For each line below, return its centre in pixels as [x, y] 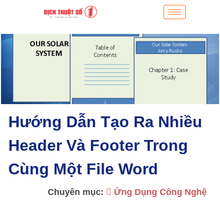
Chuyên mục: [77, 192]
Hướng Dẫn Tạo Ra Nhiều [105, 122]
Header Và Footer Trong [98, 145]
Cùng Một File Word [83, 169]
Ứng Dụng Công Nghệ [160, 192]
